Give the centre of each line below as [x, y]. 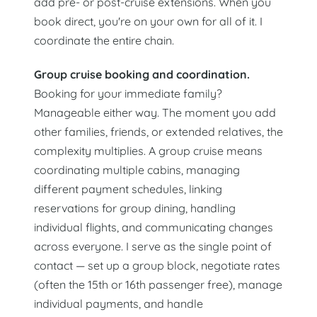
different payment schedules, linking [128, 189]
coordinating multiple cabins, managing [137, 170]
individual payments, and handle [119, 304]
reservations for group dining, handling [135, 208]
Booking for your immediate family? [128, 94]
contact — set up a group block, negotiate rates [157, 266]
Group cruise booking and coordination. [142, 75]
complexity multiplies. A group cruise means [148, 151]
